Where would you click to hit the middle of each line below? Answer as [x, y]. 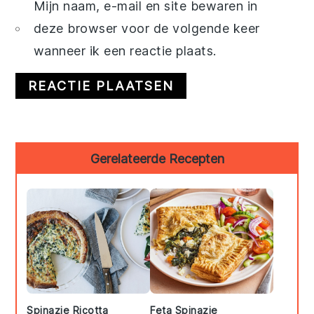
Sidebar [48, 179]
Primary [51, 154]
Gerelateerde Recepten [157, 159]
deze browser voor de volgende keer [146, 29]
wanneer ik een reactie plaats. [125, 51]
